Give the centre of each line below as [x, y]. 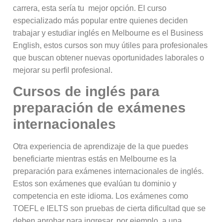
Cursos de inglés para [86, 92]
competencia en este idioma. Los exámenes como [101, 196]
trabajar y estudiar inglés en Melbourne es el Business [108, 33]
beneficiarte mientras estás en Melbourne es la [95, 159]
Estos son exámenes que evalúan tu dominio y [95, 184]
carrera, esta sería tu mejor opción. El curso [90, 8]
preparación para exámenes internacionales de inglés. [109, 171]
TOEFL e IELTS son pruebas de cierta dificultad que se [110, 209]
